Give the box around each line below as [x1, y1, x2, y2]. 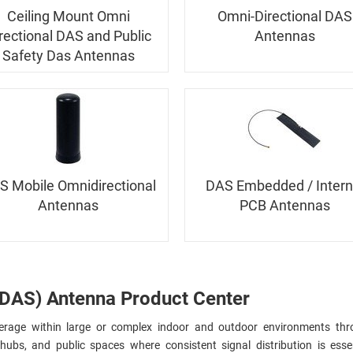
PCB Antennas [240, 197, 330, 214]
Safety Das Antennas [2, 47, 135, 65]
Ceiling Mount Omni [6, 8, 130, 25]
